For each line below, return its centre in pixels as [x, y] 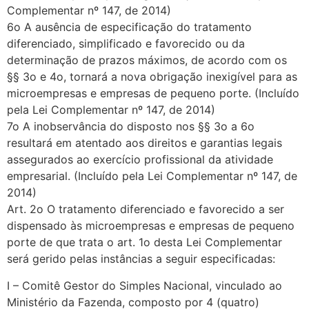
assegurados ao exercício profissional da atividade [140, 160]
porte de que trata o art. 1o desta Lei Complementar [144, 242]
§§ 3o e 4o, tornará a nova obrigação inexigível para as [152, 77]
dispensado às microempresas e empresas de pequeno [151, 226]
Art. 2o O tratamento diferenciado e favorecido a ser [146, 209]
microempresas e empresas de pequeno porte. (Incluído [153, 93]
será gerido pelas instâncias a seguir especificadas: [141, 259]
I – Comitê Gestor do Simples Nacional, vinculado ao [144, 285]
